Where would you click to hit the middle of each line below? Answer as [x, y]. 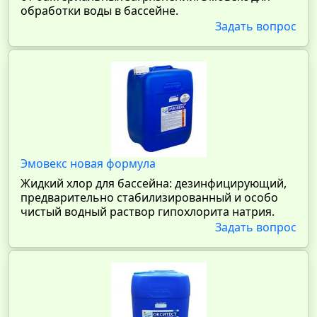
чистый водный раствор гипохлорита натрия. [148, 212]
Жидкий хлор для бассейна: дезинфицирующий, [154, 183]
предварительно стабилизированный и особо [149, 197]
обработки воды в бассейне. [99, 11]
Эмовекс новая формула [88, 163]
